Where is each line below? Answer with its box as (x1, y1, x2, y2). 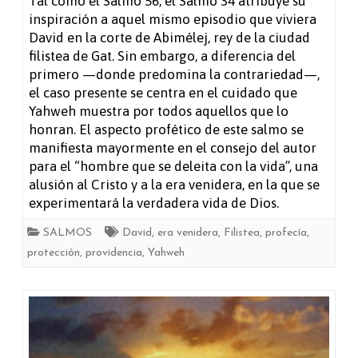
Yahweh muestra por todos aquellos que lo (29, 103, 288, 120)
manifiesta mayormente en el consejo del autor (29, 140, 316, 157)
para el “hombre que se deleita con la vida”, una (29, 158, 318, 175)
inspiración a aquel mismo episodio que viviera (29, 11, 316, 28)
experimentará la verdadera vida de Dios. (29, 195, 279, 212)
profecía (265, 227, 307, 240)
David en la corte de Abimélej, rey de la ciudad (29, 30, 310, 46)
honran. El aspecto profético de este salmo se (29, 121, 304, 138)
